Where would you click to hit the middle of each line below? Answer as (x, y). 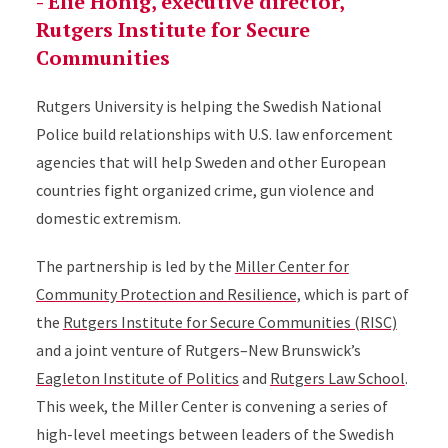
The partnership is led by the (135, 266)
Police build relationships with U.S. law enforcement (214, 134)
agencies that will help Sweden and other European (210, 162)
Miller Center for (291, 266)
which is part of (354, 294)
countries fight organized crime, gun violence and (204, 190)
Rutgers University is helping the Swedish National (208, 106)
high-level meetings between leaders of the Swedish (214, 434)
